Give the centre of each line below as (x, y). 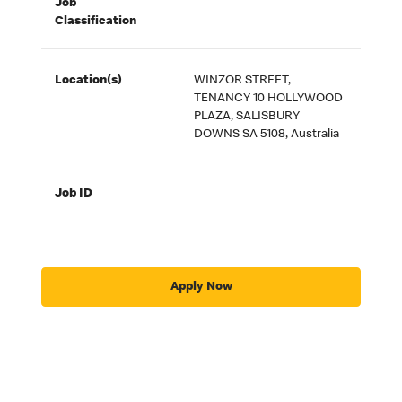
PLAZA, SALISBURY (247, 117)
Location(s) (89, 81)
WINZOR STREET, (243, 81)
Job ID (74, 194)
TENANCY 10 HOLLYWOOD (269, 99)
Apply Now (201, 287)
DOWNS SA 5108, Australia (267, 135)
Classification (96, 22)
